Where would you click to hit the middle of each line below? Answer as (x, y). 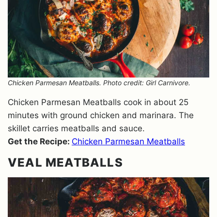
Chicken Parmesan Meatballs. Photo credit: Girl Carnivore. (99, 83)
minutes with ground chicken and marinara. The (101, 115)
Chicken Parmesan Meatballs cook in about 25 (98, 102)
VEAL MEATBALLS (65, 163)
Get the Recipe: (40, 141)
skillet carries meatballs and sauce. (76, 128)
